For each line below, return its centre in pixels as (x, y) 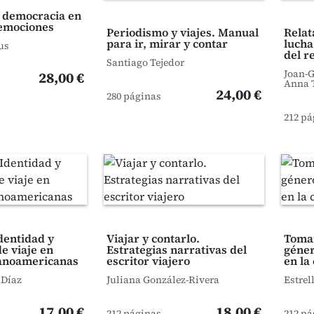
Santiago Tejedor (145, 62)
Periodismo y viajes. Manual (182, 32)
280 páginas (134, 96)
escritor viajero (148, 261)
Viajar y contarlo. (153, 238)
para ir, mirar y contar (167, 43)
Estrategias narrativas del (176, 250)
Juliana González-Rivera (163, 280)
